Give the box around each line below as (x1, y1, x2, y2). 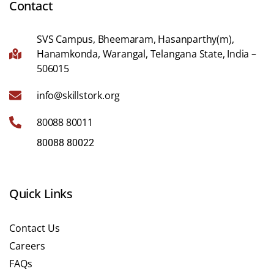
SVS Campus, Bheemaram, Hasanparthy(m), (37, 32, 234, 46)
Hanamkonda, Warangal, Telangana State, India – (37, 46, 256, 61)
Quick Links (9, 185, 73, 202)
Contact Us (9, 221, 60, 235)
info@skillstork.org (37, 88, 120, 102)
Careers (9, 239, 45, 253)
